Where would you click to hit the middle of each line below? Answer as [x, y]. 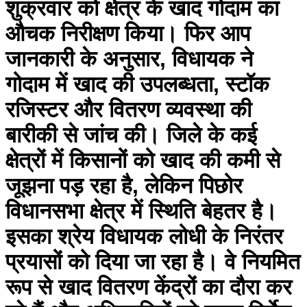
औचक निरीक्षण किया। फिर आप [128, 34]
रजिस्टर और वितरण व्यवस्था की [128, 110]
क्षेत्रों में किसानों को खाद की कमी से [143, 161]
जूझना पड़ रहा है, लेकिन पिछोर [124, 186]
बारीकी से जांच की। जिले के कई [131, 135]
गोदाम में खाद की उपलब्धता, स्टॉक [137, 85]
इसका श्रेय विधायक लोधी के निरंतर [144, 237]
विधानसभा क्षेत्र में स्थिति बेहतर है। [142, 211]
